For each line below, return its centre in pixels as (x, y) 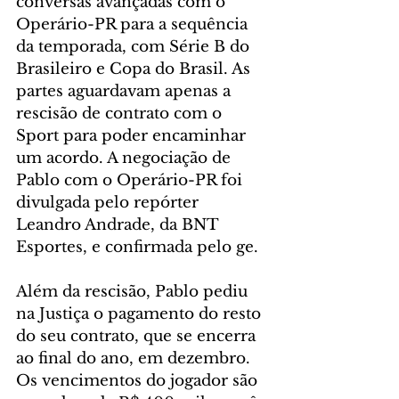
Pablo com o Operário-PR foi (131, 181)
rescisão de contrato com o (121, 114)
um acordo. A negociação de (126, 159)
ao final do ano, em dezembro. (135, 359)
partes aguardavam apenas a (126, 92)
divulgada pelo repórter (110, 203)
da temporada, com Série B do (135, 47)
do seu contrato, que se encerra (138, 337)
